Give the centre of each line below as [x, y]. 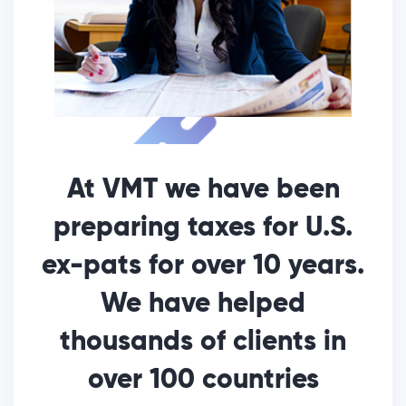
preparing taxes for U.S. [203, 229]
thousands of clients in [203, 343]
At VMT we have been [203, 191]
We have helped [203, 305]
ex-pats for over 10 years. [203, 267]
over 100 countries [203, 381]
